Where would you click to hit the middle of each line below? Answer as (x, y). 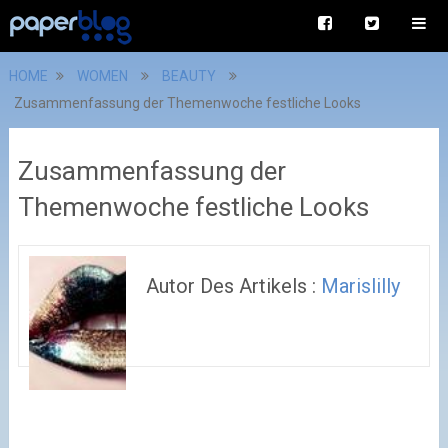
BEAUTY (188, 76)
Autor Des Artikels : (234, 286)
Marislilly (361, 286)
